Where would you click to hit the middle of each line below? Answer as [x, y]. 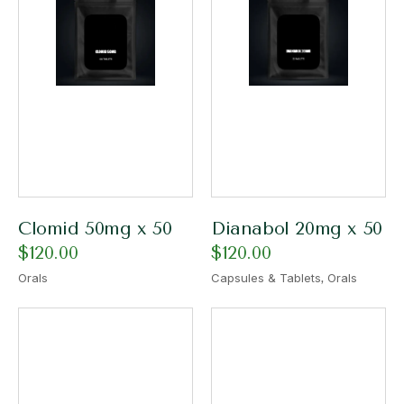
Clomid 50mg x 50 [95, 229]
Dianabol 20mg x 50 [297, 229]
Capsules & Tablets [266, 278]
